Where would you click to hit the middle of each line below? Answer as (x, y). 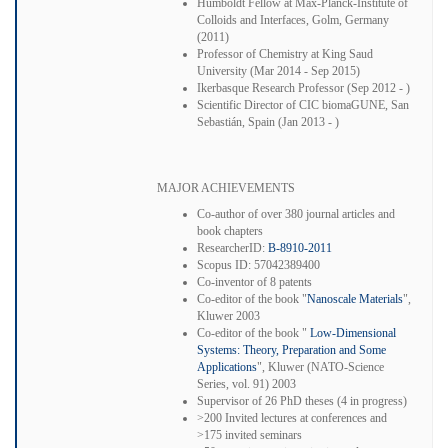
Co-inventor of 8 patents (254, 281)
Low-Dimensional (353, 332)
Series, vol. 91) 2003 (246, 383)
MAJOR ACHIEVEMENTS (226, 187)
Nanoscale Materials (355, 298)
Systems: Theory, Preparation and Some (291, 349)
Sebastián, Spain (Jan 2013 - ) (268, 121)
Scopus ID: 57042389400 (258, 264)
